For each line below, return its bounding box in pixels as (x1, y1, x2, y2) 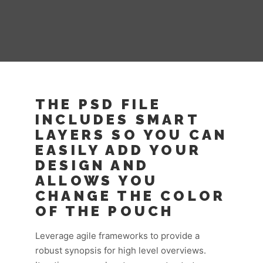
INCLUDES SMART (35, 111, 200, 128)
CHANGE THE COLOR (35, 187, 226, 204)
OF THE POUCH (35, 203, 174, 220)
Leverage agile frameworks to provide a (35, 230, 200, 241)
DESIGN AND (35, 157, 149, 174)
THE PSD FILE (35, 96, 162, 113)
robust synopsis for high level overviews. (35, 245, 206, 256)
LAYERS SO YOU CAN (35, 126, 228, 143)
